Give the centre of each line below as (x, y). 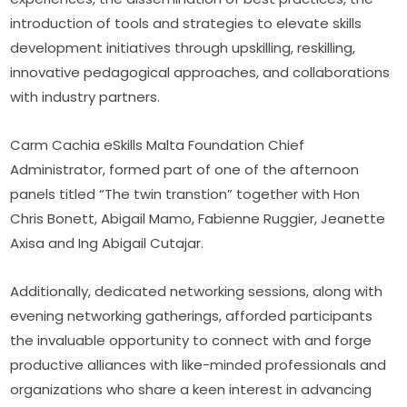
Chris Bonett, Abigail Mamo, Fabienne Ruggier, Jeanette (198, 219)
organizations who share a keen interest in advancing (191, 390)
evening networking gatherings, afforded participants (192, 316)
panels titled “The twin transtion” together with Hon (185, 194)
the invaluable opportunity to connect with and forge (191, 341)
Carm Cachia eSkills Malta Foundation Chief (158, 145)
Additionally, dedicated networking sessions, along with (197, 292)
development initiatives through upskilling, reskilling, (183, 48)
